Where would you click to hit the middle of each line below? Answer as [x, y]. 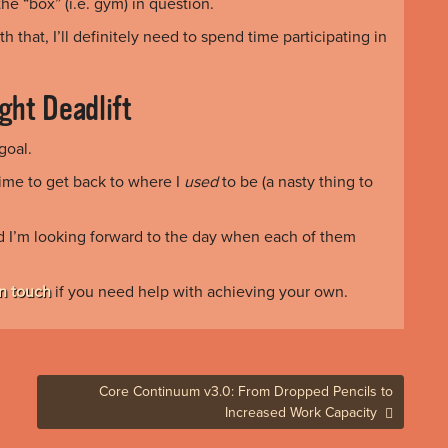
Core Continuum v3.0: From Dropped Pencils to [246, 391]
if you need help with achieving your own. [199, 291]
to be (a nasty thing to [295, 181]
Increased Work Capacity [303, 412]
